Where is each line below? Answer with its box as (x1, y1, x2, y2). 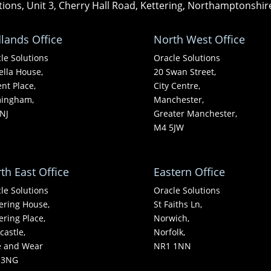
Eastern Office (153, 165, 225, 180)
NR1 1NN (153, 240, 191, 252)
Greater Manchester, (153, 107, 237, 119)
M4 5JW (153, 121, 184, 133)
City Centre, (153, 79, 200, 91)
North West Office (153, 31, 245, 47)
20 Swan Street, (153, 65, 216, 77)
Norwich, (153, 212, 189, 224)
